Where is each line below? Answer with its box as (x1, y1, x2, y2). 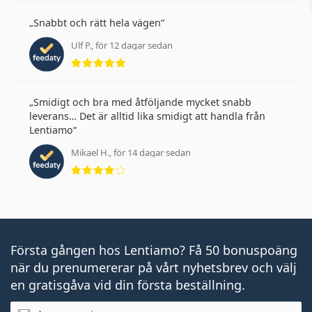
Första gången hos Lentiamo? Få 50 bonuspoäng (10, 241, 297, 258)
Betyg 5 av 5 (125, 47, 187, 63)
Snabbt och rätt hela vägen (33, 15, 161, 29)
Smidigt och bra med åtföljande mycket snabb (33, 95, 251, 109)
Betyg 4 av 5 (125, 154, 187, 170)
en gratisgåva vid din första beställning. (10, 276, 245, 293)
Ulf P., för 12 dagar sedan (71, 38, 173, 52)
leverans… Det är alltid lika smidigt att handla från (29, 109, 265, 123)
